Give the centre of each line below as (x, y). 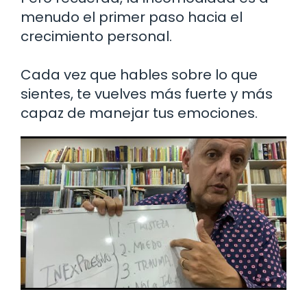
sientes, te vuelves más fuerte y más (147, 94)
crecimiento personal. (96, 37)
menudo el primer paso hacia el (132, 17)
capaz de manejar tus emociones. (139, 113)
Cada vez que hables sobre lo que (139, 75)
